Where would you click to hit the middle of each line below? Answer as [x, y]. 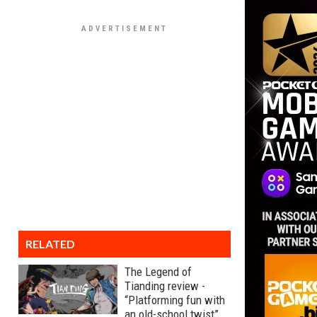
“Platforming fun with [175, 300]
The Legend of [158, 272]
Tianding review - [165, 286]
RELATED [50, 244]
